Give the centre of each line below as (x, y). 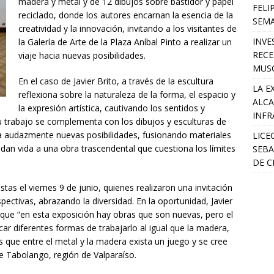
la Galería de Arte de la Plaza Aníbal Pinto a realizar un (125, 42)
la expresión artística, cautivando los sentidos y (112, 108)
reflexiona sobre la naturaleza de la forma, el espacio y (127, 95)
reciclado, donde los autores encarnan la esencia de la (126, 15)
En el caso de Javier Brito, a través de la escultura (116, 81)
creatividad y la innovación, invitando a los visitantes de (128, 29)
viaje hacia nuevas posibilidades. (82, 56)
